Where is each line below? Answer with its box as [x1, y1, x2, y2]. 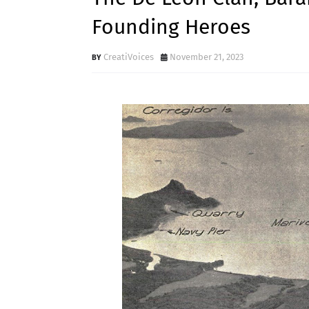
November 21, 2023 [170, 52, 243, 62]
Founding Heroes [92, 14, 250, 39]
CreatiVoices [103, 52, 154, 62]
